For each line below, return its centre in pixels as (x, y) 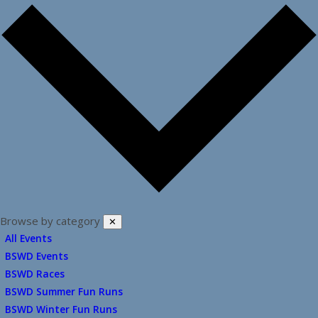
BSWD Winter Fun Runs (61, 309)
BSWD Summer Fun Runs (64, 291)
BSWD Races (35, 273)
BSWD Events (37, 256)
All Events (28, 238)
